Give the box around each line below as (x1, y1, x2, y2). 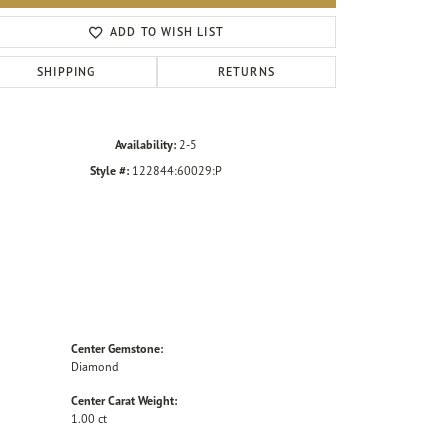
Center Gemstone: (71, 341, 163, 357)
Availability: (115, 137, 176, 153)
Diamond (71, 359, 119, 375)
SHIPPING (37, 64, 96, 80)
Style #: (90, 163, 129, 179)
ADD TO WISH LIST (109, 24, 225, 40)
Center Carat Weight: (71, 393, 177, 409)
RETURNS (217, 64, 276, 80)
